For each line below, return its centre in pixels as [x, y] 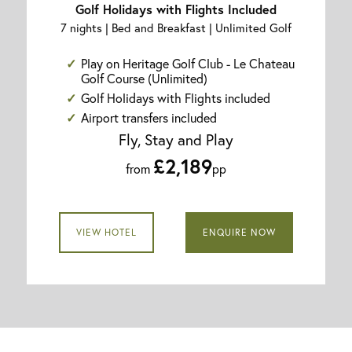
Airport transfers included [149, 117]
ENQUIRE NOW [240, 233]
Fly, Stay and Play [176, 140]
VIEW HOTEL [106, 233]
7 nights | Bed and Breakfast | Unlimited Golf [176, 28]
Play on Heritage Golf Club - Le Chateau [188, 64]
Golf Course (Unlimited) [145, 79]
